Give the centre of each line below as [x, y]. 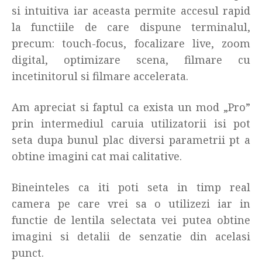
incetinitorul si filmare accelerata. [100, 76]
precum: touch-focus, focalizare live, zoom [131, 43]
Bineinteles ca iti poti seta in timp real [131, 187]
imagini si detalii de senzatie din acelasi [131, 236]
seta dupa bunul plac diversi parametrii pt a [131, 140]
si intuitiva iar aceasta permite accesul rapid [131, 11]
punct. [28, 253]
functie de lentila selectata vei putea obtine [131, 220]
